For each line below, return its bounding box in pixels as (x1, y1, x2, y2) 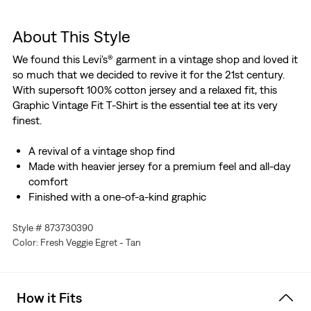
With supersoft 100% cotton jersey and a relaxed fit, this (12, 83, 277, 96)
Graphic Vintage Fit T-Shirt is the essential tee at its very (12, 99, 278, 112)
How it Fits (17, 289, 82, 306)
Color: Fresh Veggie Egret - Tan (12, 237, 141, 249)
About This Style (12, 26, 131, 47)
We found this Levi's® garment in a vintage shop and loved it (12, 53, 298, 66)
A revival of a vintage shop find (28, 144, 175, 158)
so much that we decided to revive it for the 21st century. (12, 68, 285, 81)
